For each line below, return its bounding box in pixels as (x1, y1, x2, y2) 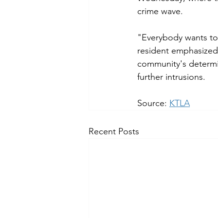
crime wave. (137, 6, 183, 17)
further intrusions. (137, 72, 205, 83)
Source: (137, 98, 169, 109)
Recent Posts (89, 126, 139, 137)
